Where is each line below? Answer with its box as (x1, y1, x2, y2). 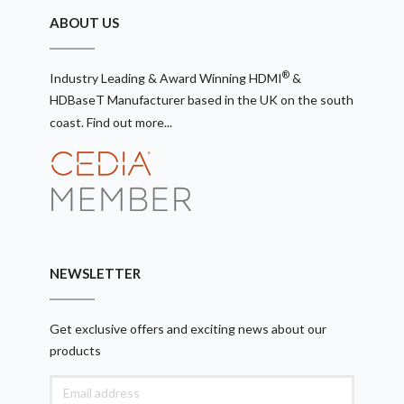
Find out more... (87, 114, 172, 130)
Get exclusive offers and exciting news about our (50, 320, 326, 336)
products (50, 342, 101, 358)
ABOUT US (50, 14, 119, 31)
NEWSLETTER (50, 264, 141, 281)
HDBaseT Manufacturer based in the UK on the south (50, 91, 353, 107)
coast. (50, 114, 87, 130)
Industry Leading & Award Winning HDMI (50, 69, 282, 86)
